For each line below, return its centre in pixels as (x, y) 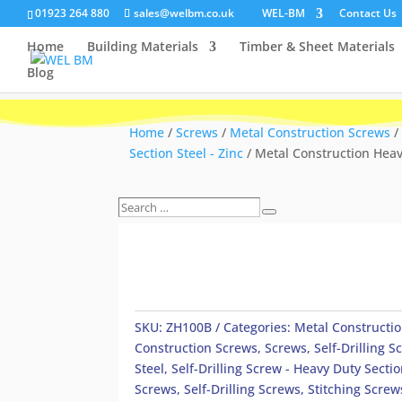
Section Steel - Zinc (186, 153)
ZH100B (189, 328)
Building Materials (143, 46)
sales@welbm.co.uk (184, 13)
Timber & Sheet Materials (317, 46)
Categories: (259, 328)
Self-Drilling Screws (242, 389)
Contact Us (368, 13)
